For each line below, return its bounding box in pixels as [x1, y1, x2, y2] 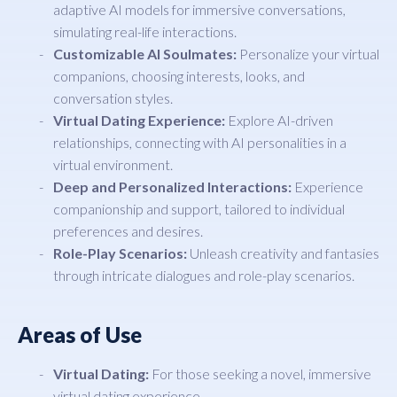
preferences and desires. [53, 222, 203, 239]
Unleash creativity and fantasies [187, 244, 379, 261]
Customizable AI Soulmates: [53, 44, 237, 62]
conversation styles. [53, 89, 173, 106]
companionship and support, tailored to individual [53, 199, 345, 217]
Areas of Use [18, 321, 142, 347]
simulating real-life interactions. [53, 22, 237, 40]
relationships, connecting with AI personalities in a [53, 133, 346, 151]
